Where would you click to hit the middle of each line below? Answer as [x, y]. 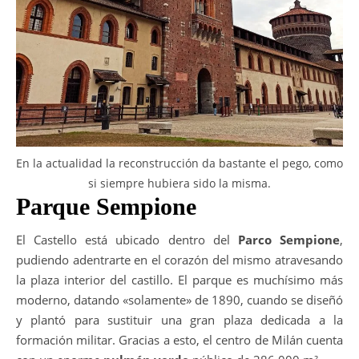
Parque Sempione [106, 206]
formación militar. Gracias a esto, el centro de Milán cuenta [179, 339]
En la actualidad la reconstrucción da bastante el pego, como [179, 163]
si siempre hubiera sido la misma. [179, 183]
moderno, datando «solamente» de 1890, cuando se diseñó [179, 299]
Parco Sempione [289, 239]
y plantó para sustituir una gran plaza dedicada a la [179, 319]
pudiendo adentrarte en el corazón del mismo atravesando [179, 259]
